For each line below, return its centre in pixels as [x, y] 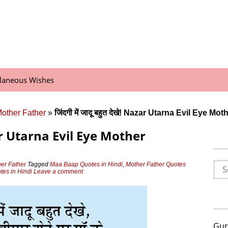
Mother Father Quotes [156, 164]
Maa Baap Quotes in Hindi [86, 164]
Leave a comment [59, 172]
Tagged [39, 164]
